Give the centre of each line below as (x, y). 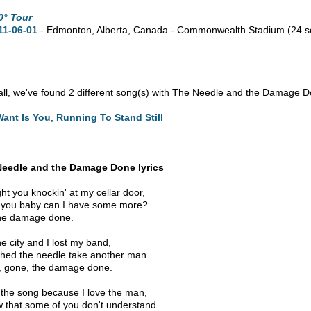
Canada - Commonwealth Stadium (209, 30)
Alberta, (114, 30)
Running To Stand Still (110, 117)
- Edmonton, (67, 30)
